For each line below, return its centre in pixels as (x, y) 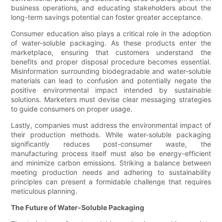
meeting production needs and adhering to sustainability (111, 172)
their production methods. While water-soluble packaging (111, 135)
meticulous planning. (44, 191)
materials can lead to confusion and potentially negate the (111, 81)
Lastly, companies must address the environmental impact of (111, 125)
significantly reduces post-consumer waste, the (111, 144)
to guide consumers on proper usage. (72, 109)
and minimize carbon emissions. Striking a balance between (111, 163)
